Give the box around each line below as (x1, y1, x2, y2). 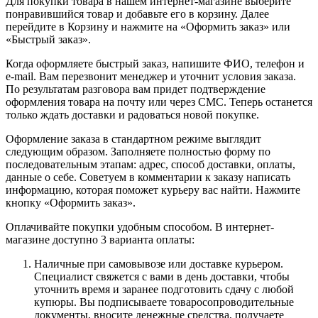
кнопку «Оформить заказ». (6, 196, 136, 209)
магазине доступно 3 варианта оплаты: (6, 233, 194, 246)
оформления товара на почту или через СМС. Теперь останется (6, 95, 312, 108)
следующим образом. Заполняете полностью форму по (6, 145, 270, 158)
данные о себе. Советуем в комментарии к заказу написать (6, 170, 290, 183)
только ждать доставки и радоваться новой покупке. (6, 108, 259, 121)
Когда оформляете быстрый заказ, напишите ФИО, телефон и (6, 57, 305, 70)
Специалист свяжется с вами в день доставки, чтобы (34, 270, 290, 283)
